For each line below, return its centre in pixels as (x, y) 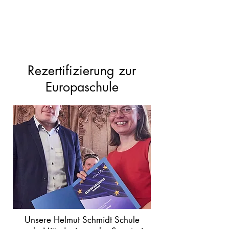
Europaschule (82, 87)
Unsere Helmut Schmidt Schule (82, 220)
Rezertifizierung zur (82, 71)
